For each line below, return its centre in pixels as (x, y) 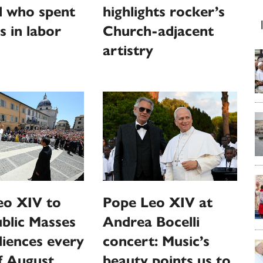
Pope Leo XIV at (158, 203)
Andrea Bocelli (151, 222)
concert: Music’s (156, 242)
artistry (128, 50)
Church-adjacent (159, 31)
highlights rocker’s (164, 11)
